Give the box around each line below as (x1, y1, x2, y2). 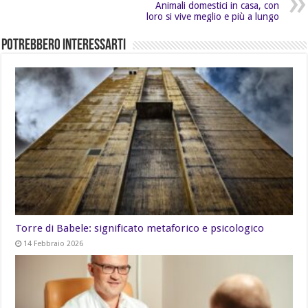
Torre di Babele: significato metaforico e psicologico (15, 222, 265, 235)
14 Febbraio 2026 (23, 239, 84, 249)
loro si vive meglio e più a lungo (146, 11, 279, 23)
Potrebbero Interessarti (1, 38, 126, 54)
